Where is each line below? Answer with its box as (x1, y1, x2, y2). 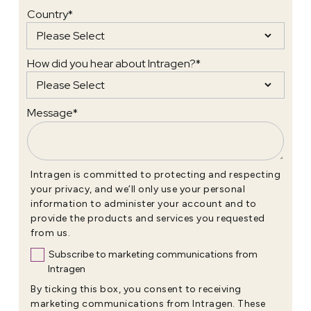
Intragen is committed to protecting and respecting (31, 168, 280, 180)
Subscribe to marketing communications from (48, 248, 258, 260)
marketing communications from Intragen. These (31, 297, 266, 310)
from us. (31, 226, 70, 239)
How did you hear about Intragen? (27, 56, 196, 71)
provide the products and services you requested (31, 212, 265, 224)
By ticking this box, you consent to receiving (31, 283, 242, 295)
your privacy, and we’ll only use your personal (31, 183, 245, 195)
